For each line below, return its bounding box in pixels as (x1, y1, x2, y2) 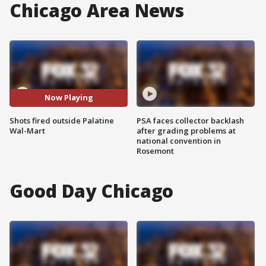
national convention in (137, 135, 221, 146)
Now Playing (44, 92, 93, 103)
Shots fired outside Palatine (9, 115, 114, 126)
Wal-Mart (9, 125, 45, 136)
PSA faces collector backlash (137, 115, 244, 126)
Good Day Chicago (9, 178, 174, 203)
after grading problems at (137, 125, 236, 136)
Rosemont (137, 145, 174, 156)
